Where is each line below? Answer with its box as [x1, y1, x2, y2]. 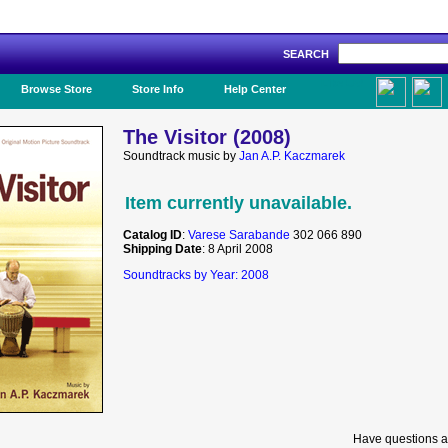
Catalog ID [123, 228, 182, 242]
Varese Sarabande [188, 228, 290, 242]
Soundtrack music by [123, 149, 239, 163]
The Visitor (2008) [123, 126, 291, 148]
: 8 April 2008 [202, 242, 273, 256]
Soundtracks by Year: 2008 [123, 268, 269, 282]
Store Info [132, 83, 184, 95]
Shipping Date [123, 242, 202, 256]
